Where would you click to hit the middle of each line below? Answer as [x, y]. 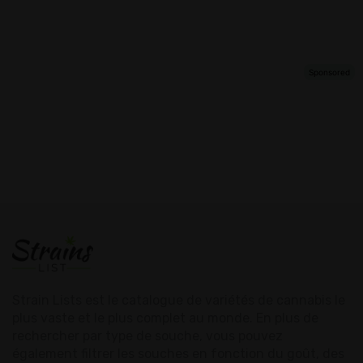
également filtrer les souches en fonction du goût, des [178, 353]
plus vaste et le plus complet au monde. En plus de [165, 318]
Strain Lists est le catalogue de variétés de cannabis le [179, 300]
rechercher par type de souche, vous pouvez [147, 335]
